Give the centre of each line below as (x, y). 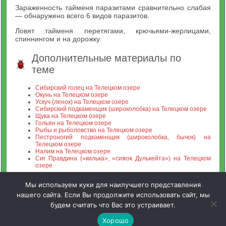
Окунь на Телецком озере (72, 95)
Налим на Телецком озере (73, 151)
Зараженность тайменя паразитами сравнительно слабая (113, 8)
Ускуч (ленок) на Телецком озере (82, 102)
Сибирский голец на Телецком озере (88, 88)
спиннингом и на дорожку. (59, 39)
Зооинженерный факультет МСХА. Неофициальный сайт (109, 208)
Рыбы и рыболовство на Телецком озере (94, 130)
